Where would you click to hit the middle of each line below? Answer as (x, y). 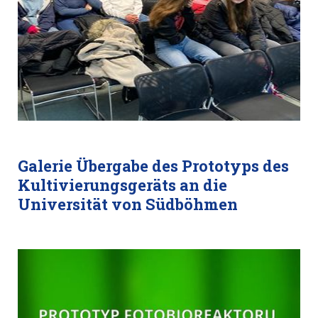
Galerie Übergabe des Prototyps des (153, 166)
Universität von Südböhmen (128, 204)
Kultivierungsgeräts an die (122, 185)
